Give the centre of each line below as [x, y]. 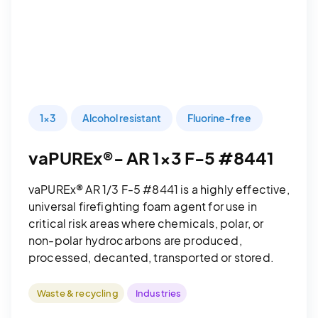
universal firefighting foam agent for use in [143, 206]
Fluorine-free [219, 117]
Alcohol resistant [122, 117]
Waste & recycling [78, 293]
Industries [158, 293]
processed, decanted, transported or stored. [151, 257]
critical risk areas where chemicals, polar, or [146, 223]
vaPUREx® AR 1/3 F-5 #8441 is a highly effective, [159, 189]
